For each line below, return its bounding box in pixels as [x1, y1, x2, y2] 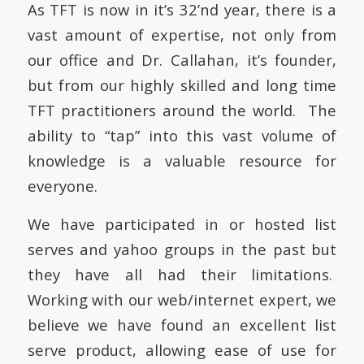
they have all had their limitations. [27, 263, 337, 284]
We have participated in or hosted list [27, 213, 337, 234]
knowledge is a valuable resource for [27, 150, 337, 171]
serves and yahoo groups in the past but [27, 238, 337, 259]
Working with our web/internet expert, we [27, 288, 337, 310]
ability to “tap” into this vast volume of [27, 125, 337, 146]
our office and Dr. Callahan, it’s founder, [27, 50, 337, 71]
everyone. [27, 175, 97, 197]
